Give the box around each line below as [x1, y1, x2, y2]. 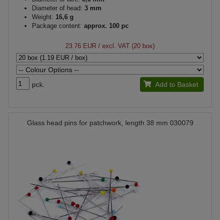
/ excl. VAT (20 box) [96, 42, 155, 50]
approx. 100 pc [82, 22, 129, 29]
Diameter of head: [32, 4, 82, 12]
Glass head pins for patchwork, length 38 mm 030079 [27, 119, 193, 127]
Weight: [32, 13, 54, 21]
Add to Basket [155, 81, 198, 88]
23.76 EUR [65, 42, 96, 50]
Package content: [32, 22, 82, 29]
